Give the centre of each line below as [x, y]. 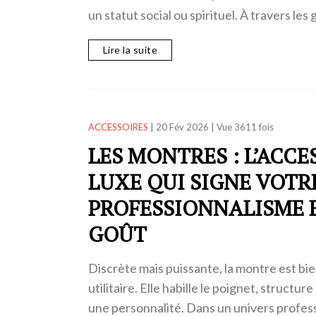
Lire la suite [130, 50]
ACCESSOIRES [118, 127]
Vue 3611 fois [245, 127]
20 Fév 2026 [182, 127]
